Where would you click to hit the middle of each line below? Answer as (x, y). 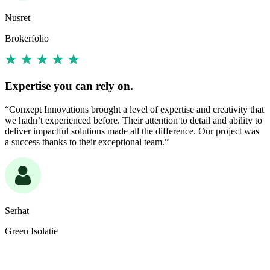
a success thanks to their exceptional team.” (87, 142)
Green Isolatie (31, 231)
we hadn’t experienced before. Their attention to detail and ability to (133, 120)
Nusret (17, 18)
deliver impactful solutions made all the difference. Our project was (132, 131)
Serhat (17, 210)
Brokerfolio (27, 39)
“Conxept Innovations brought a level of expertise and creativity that (134, 109)
